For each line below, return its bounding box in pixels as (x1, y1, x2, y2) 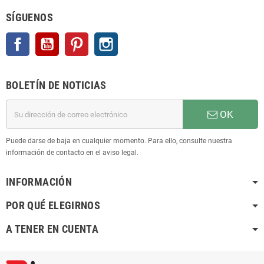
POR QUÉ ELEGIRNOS (6, 199, 101, 212)
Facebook (29, 34, 62, 43)
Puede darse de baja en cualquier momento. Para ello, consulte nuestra (6, 137, 232, 146)
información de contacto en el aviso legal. (6, 148, 138, 157)
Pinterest (88, 34, 118, 43)
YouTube (59, 34, 88, 43)
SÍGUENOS (6, 11, 53, 24)
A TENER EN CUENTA (6, 223, 99, 236)
